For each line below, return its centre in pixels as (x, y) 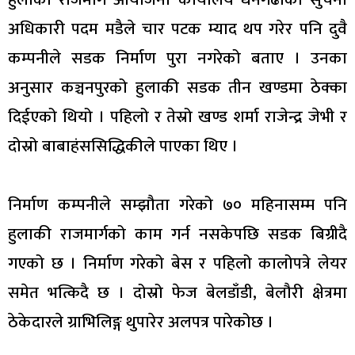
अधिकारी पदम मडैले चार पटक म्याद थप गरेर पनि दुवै (177, 29)
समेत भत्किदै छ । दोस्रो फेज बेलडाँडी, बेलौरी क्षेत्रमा (177, 292)
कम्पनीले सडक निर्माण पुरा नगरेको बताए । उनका (177, 58)
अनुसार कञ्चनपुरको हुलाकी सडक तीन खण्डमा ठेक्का (177, 87)
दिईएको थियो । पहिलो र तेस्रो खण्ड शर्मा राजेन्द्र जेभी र (177, 116)
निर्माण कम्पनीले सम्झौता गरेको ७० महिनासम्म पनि (177, 204)
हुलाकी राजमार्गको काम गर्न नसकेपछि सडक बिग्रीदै (177, 234)
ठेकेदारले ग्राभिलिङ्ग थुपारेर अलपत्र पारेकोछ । (141, 322)
